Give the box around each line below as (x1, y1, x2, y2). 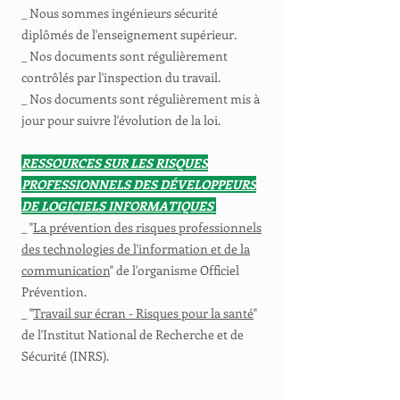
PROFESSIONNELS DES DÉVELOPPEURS (21, 176, 256, 193)
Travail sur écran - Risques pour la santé (33, 304, 254, 321)
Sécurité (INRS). (21, 347, 109, 364)
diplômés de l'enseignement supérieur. (21, 26, 237, 43)
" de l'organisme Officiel (110, 262, 239, 279)
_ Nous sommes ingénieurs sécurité (21, 4, 218, 21)
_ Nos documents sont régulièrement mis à (21, 90, 260, 107)
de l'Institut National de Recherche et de (21, 326, 244, 343)
